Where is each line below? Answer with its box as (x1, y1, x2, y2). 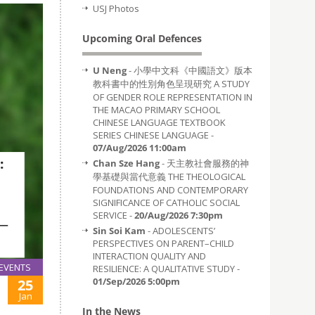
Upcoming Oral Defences (82, 32, 202, 45)
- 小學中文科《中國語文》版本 (127, 64, 252, 77)
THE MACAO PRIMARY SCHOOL (93, 103, 220, 116)
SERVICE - (93, 209, 134, 221)
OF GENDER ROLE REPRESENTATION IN (93, 91, 252, 103)
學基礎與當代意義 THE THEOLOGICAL (93, 170, 245, 183)
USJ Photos (93, 2, 139, 15)
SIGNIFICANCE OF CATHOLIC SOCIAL (93, 196, 240, 209)
